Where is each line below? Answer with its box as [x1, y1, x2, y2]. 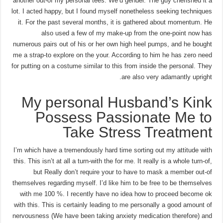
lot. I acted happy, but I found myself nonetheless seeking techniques [11, 7, 212, 15]
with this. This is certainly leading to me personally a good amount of [13, 201, 212, 209]
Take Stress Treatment [62, 123, 212, 140]
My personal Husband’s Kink [21, 94, 212, 111]
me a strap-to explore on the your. [12, 51, 110, 59]
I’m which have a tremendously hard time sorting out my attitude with [13, 146, 212, 154]
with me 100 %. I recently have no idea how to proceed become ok [19, 190, 212, 198]
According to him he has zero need [110, 51, 212, 59]
